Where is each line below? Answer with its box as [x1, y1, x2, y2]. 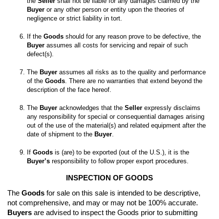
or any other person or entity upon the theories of [44, 5, 184, 13]
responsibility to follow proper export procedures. [50, 157, 189, 165]
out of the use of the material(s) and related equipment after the [27, 121, 206, 129]
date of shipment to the [27, 130, 94, 138]
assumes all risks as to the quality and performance [57, 68, 206, 76]
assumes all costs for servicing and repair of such [44, 41, 188, 49]
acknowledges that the [57, 104, 125, 111]
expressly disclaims [142, 104, 200, 111]
